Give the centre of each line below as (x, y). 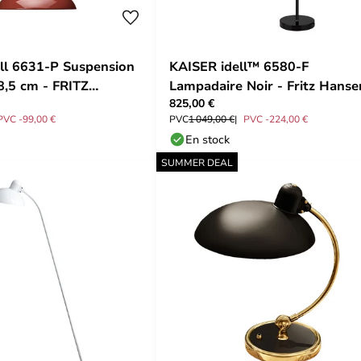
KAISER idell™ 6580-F (239, 66)
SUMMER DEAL (197, 162)
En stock (207, 139)
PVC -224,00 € (276, 118)
